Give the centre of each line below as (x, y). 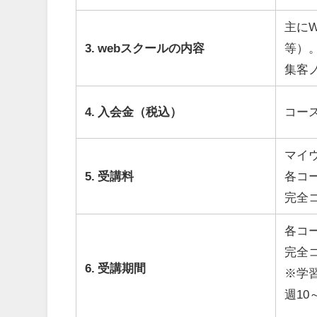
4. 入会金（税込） (134, 112)
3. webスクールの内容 (145, 48)
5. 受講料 (110, 176)
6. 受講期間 (116, 268)
